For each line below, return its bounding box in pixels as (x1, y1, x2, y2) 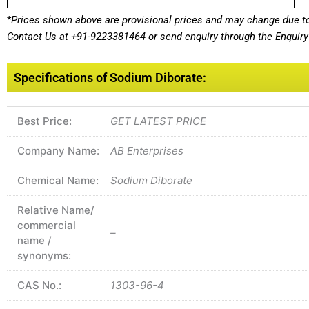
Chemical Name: (17, 174, 99, 188)
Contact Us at (7, 30, 71, 43)
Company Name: (17, 144, 99, 158)
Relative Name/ (17, 203, 94, 217)
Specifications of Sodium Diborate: (14, 70, 206, 86)
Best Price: (17, 114, 72, 128)
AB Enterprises (110, 144, 183, 158)
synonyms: (17, 249, 71, 263)
